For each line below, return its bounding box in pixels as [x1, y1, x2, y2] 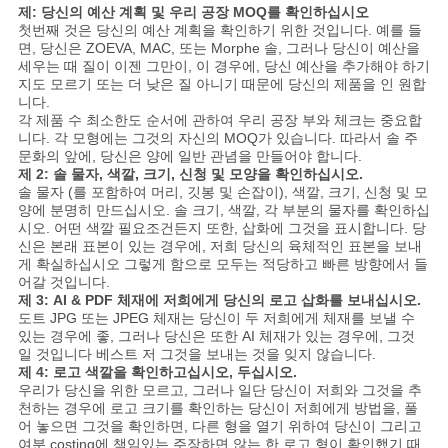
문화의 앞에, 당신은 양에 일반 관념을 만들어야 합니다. [17, 148, 362, 165]
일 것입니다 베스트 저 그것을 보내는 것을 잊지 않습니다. [17, 346, 376, 363]
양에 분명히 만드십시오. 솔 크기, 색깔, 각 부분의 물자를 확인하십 [17, 202, 430, 219]
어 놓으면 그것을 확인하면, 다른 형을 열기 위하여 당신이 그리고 [17, 418, 422, 435]
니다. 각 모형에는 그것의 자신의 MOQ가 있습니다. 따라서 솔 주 [17, 130, 418, 147]
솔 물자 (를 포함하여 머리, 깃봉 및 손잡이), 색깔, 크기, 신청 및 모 [17, 184, 428, 201]
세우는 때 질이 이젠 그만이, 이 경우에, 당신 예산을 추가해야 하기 [17, 58, 430, 75]
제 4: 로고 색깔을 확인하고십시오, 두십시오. [17, 364, 297, 381]
